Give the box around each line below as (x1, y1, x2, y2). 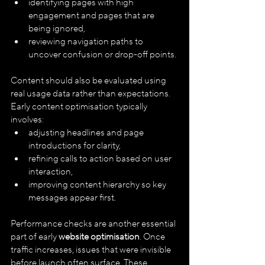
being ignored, (28, 22, 85, 34)
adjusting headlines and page (28, 127, 146, 138)
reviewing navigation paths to (28, 35, 145, 47)
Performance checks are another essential (11, 218, 177, 230)
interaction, (28, 166, 73, 177)
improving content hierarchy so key (28, 179, 168, 190)
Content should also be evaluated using (11, 75, 168, 86)
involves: (11, 114, 44, 125)
